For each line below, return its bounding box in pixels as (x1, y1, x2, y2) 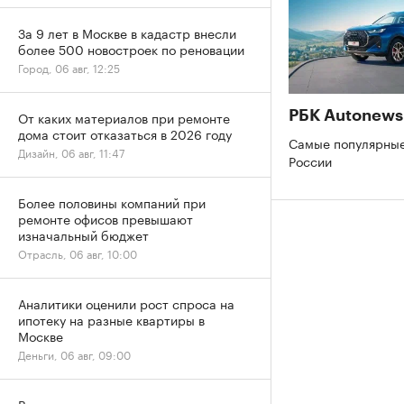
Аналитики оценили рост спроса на (18, 293, 234, 313)
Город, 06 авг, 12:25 (18, 59, 120, 76)
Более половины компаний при (18, 192, 206, 212)
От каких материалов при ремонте (18, 107, 230, 127)
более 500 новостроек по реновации (18, 39, 244, 59)
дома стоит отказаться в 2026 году (18, 124, 232, 143)
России (289, 150, 335, 170)
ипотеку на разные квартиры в (18, 309, 205, 329)
